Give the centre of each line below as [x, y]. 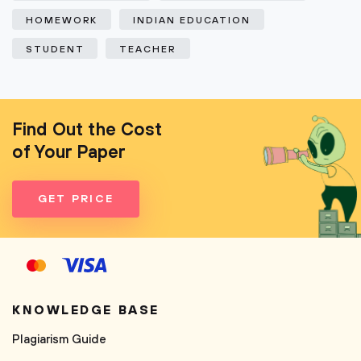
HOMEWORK [62, 21]
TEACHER [148, 50]
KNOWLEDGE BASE [86, 310]
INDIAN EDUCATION [192, 21]
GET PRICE [76, 199]
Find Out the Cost [87, 130]
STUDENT [55, 50]
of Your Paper [69, 153]
